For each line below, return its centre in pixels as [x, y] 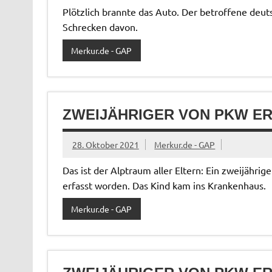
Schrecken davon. [100, 27]
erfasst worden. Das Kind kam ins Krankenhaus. [164, 185]
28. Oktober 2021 [105, 145]
